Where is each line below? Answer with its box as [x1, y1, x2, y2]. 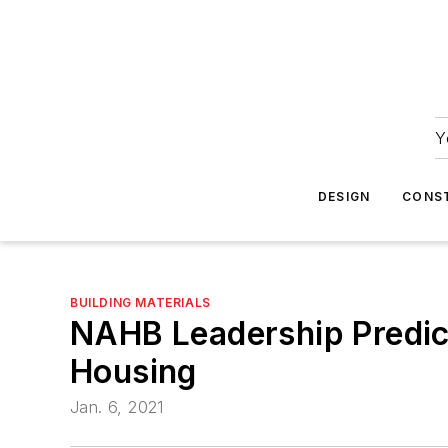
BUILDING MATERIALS [70, 295, 211, 310]
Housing [70, 352, 197, 391]
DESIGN [318, 189, 371, 204]
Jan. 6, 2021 [70, 397, 164, 418]
